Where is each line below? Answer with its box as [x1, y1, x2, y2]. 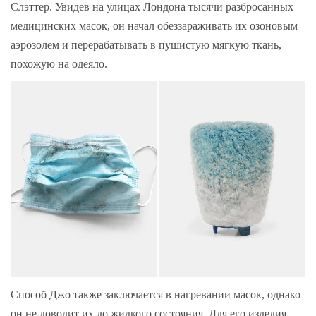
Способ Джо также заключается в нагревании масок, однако [11, 288, 300, 301]
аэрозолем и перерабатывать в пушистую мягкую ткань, [11, 38, 281, 51]
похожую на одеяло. [11, 57, 110, 70]
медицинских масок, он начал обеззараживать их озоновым [11, 19, 298, 32]
